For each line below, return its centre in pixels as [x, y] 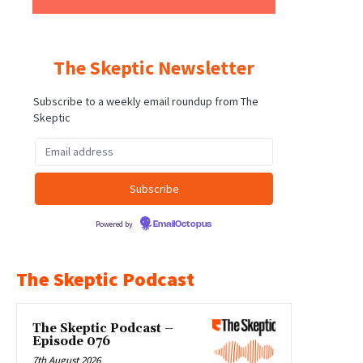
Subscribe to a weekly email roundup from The [146, 101]
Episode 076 [71, 341]
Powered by [115, 224]
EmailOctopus [182, 224]
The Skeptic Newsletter [154, 67]
